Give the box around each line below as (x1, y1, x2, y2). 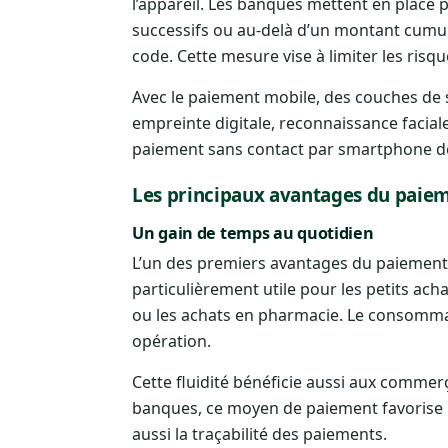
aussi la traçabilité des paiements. (132, 422, 387, 445)
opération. (132, 329, 211, 352)
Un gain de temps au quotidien (132, 221, 374, 244)
